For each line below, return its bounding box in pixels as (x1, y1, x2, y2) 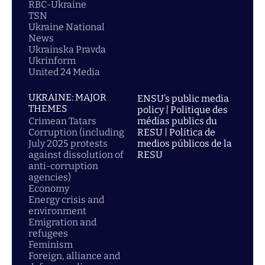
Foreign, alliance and (28, 250, 120, 261)
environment (28, 205, 86, 216)
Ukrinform (28, 55, 76, 66)
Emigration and (28, 216, 96, 228)
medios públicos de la (137, 138, 232, 149)
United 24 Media (28, 66, 100, 77)
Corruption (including (28, 127, 124, 138)
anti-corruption (28, 160, 98, 172)
